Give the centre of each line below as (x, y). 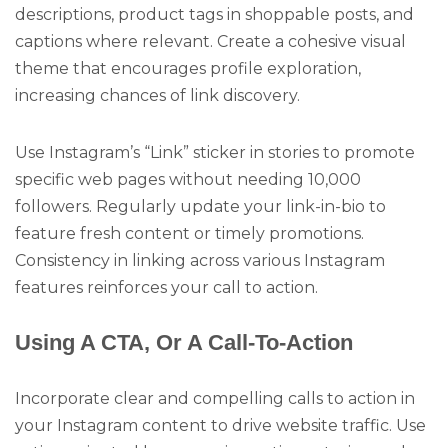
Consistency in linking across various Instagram (200, 260)
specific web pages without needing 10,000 (188, 179)
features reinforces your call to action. (166, 287)
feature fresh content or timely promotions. (189, 233)
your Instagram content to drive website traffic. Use (220, 426)
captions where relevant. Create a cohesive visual (210, 42)
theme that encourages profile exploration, (188, 69)
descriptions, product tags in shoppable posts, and (214, 15)
